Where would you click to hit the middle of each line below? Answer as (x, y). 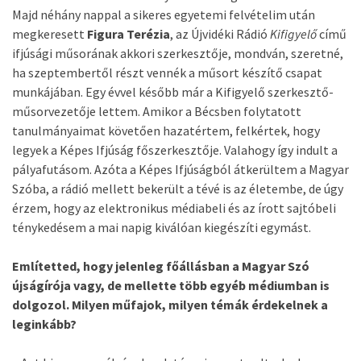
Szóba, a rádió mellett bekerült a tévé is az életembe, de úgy (178, 189)
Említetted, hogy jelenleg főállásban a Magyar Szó (161, 266)
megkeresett (50, 34)
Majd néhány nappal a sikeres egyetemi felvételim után (164, 15)
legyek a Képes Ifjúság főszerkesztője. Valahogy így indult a (175, 150)
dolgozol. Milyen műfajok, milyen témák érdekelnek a (170, 305)
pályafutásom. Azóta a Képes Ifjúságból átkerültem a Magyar (180, 169)
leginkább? (44, 324)
